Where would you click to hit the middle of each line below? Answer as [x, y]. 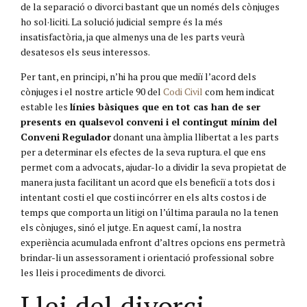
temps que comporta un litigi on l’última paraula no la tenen [149, 212]
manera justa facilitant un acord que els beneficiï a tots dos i [148, 182]
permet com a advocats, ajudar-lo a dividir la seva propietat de [153, 167]
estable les [45, 106]
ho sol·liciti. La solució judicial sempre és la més [122, 21]
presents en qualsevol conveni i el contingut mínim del [149, 121]
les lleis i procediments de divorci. [93, 272]
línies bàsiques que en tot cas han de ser [165, 106]
